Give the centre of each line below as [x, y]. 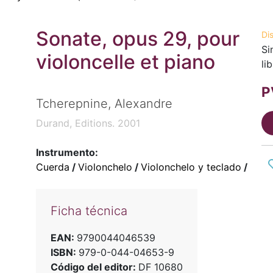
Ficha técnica [89, 211]
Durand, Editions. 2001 [88, 123]
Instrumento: [67, 153]
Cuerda [52, 167]
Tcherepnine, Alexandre [104, 104]
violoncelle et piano [125, 62]
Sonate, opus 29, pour [137, 39]
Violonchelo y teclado [191, 167]
